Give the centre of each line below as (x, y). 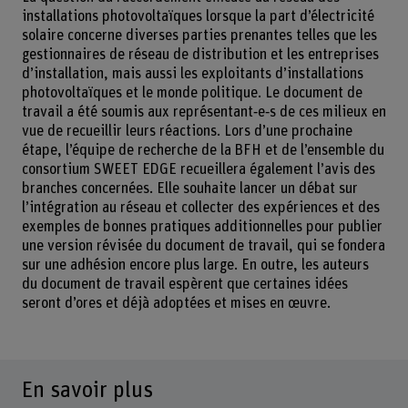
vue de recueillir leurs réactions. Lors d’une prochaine (187, 131)
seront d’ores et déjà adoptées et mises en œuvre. (176, 303)
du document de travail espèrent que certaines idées (184, 284)
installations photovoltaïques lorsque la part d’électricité (198, 16)
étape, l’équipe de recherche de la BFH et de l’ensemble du (203, 150)
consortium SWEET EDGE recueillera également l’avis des (198, 169)
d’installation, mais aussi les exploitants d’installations (192, 73)
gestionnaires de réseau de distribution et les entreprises (200, 54)
